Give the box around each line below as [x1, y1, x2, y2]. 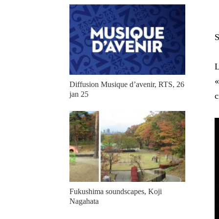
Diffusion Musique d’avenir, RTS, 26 [69, 80, 184, 89]
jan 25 [69, 90, 88, 99]
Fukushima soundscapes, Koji [69, 187, 162, 196]
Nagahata [69, 197, 99, 205]
